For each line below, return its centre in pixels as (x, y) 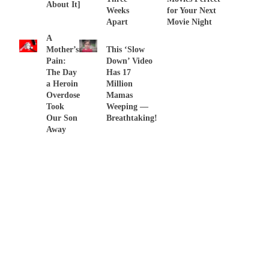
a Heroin (62, 83)
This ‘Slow (125, 49)
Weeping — (127, 106)
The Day (62, 72)
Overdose (63, 95)
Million (119, 83)
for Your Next (192, 11)
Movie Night (190, 22)
